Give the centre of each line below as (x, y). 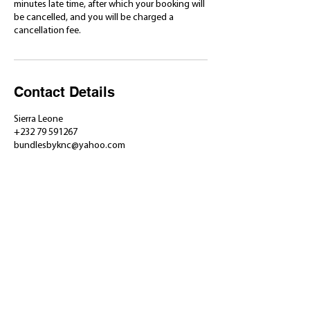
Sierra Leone (38, 120)
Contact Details (64, 92)
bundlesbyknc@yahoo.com (70, 146)
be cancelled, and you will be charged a (94, 18)
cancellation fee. (47, 31)
